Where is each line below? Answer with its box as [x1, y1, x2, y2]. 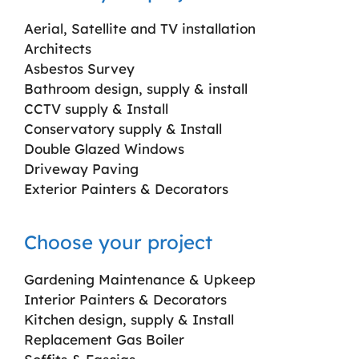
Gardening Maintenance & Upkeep [24, 270, 256, 288]
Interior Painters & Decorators [24, 290, 227, 308]
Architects [24, 39, 91, 57]
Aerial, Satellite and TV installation [24, 19, 256, 37]
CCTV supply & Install [24, 99, 168, 117]
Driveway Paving [24, 159, 139, 177]
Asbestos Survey [24, 59, 135, 77]
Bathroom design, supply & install [24, 79, 248, 97]
